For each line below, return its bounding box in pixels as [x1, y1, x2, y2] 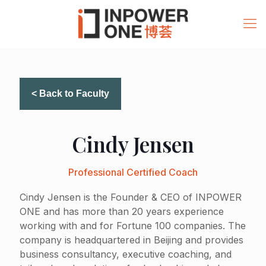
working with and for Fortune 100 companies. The [20, 220, 246, 232]
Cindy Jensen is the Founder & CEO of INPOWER [20, 191, 242, 203]
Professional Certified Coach [68, 166, 198, 178]
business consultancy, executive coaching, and [20, 248, 232, 260]
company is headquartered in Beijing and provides [20, 234, 243, 246]
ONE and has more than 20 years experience [20, 205, 224, 217]
